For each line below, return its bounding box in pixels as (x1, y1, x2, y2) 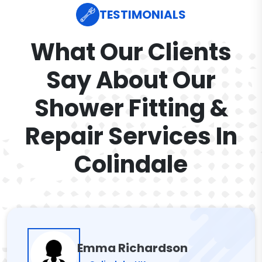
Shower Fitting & (34, 92, 228, 125)
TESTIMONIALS (99, 6, 186, 23)
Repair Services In (25, 120, 237, 153)
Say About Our (46, 64, 216, 96)
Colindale (74, 148, 188, 181)
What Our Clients (30, 36, 232, 68)
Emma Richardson (77, 239, 188, 256)
